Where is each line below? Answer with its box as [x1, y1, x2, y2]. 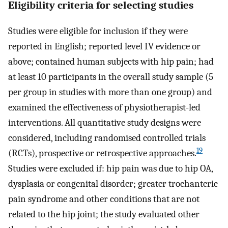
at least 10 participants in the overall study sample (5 [8, 71, 213, 82]
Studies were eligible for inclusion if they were [8, 25, 188, 37]
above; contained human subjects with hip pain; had [8, 55, 214, 67]
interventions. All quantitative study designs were [8, 117, 201, 128]
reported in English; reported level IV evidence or [8, 40, 201, 52]
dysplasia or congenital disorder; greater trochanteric [8, 178, 218, 189]
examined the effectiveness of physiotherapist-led [8, 101, 201, 113]
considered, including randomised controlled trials [8, 132, 206, 144]
